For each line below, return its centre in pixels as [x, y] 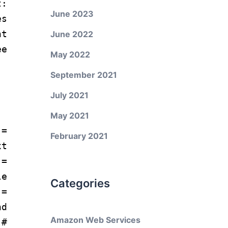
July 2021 [69, 95]
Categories [80, 183]
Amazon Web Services [95, 220]
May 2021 [69, 116]
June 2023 [72, 14]
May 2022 [70, 54]
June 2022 [72, 34]
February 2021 [79, 136]
